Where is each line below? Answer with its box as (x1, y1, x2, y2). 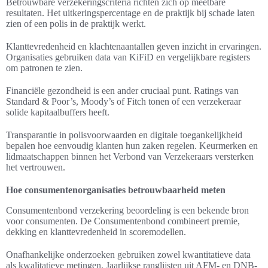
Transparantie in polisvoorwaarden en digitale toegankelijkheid (6, 130, 242, 141)
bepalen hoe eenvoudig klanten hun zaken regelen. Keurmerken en (6, 141, 258, 151)
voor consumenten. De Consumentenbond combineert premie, (6, 216, 240, 227)
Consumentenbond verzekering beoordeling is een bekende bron (6, 205, 249, 216)
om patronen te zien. (6, 63, 83, 74)
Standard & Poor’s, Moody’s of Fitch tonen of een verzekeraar (6, 96, 241, 107)
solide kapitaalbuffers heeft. (6, 107, 109, 118)
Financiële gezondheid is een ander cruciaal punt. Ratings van (6, 86, 239, 96)
